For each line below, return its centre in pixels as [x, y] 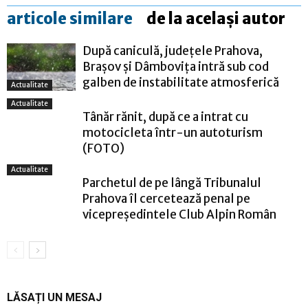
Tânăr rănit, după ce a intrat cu [165, 117]
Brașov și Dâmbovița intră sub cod [176, 66]
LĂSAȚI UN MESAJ [54, 297]
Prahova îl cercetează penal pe [166, 198]
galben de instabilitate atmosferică [181, 82]
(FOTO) [103, 148]
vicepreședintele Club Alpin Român [179, 214]
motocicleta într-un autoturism [173, 132]
